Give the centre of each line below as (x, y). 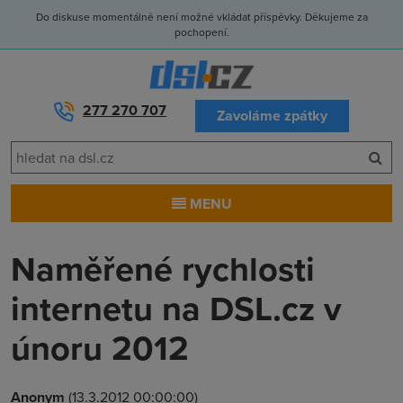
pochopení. (201, 32)
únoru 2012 (100, 348)
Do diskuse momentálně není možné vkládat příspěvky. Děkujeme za (201, 17)
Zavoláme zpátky (272, 116)
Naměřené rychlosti (163, 269)
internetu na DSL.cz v (176, 308)
